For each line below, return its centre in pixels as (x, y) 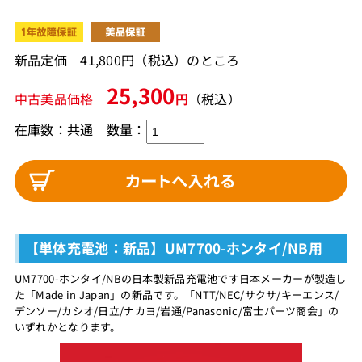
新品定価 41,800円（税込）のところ (127, 59)
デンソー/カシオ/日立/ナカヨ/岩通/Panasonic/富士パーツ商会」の (177, 311)
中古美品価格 (60, 98)
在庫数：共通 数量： (80, 130)
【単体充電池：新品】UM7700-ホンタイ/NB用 (173, 248)
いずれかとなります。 (67, 327)
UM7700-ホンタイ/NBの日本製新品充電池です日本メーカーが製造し (180, 279)
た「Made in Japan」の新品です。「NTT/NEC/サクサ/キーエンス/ (177, 295)
